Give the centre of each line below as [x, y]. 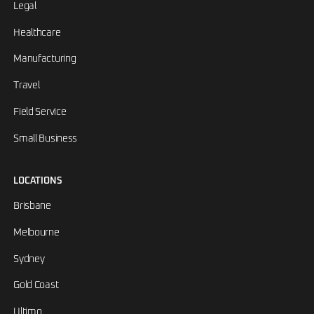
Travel [27, 86]
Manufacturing [45, 59]
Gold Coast [36, 286]
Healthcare [37, 33]
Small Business [46, 138]
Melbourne [36, 232]
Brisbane [32, 206]
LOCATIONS [38, 182]
